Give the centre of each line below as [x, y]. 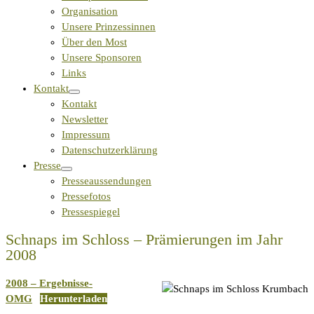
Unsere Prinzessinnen [109, 26]
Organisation [90, 11]
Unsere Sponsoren [102, 57]
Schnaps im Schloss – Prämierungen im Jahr [144, 240]
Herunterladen [74, 299]
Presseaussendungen [107, 180]
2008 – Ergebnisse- [49, 284]
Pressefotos [86, 196]
